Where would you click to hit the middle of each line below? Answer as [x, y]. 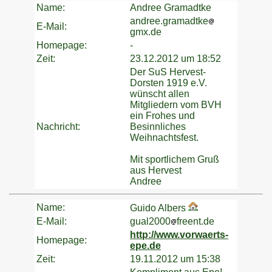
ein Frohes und [162, 116]
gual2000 [150, 222]
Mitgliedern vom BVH [176, 105]
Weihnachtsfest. [164, 138]
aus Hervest [156, 171]
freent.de [195, 222]
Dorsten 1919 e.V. [168, 83]
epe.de [145, 246]
